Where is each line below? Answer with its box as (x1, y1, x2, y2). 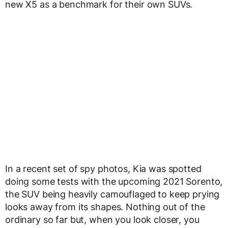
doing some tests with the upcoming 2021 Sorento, (5, 176, 223, 187)
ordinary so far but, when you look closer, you (5, 214, 199, 225)
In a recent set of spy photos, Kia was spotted (5, 163, 202, 175)
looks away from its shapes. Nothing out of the (5, 202, 205, 213)
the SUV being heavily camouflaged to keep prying (5, 189, 220, 200)
